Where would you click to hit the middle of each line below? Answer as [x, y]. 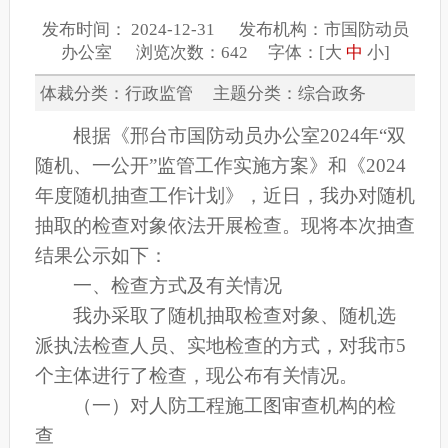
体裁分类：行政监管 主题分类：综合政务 [225, 94]
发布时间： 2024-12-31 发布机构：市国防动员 [225, 30]
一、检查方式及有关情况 [178, 286]
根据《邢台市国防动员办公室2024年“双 [240, 136]
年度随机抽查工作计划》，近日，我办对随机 [224, 196]
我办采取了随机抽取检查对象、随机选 [235, 316]
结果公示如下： [103, 256]
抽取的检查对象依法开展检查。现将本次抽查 [224, 226]
